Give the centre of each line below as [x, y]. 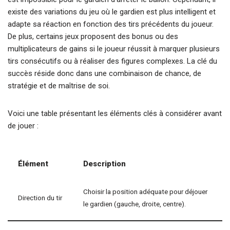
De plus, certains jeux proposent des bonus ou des [93, 36]
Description [104, 164]
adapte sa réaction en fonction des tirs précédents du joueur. [111, 24]
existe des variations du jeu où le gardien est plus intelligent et [112, 12]
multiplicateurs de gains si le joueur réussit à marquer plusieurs [114, 49]
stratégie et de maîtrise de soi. [59, 86]
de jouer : [23, 126]
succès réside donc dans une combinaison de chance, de [104, 73]
